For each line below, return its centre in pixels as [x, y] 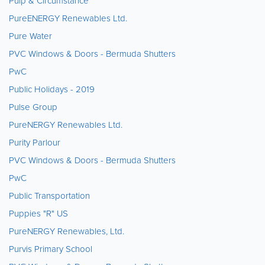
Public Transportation [49, 196]
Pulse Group [33, 107]
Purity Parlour [35, 143]
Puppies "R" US [38, 214]
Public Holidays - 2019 [52, 89]
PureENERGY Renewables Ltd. [68, 18]
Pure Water [30, 36]
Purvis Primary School [51, 249]
